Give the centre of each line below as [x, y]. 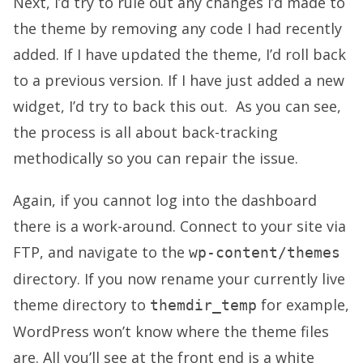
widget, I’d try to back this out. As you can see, [177, 107]
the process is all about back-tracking [145, 132]
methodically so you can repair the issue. [156, 158]
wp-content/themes [265, 253]
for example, [303, 305]
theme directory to [81, 305]
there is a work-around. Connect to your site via [179, 226]
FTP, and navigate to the [101, 252]
